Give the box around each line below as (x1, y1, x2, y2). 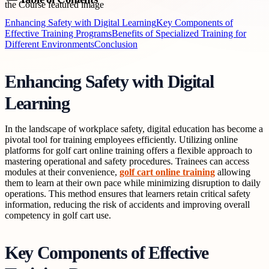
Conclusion (94, 38, 138, 49)
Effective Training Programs (5, 28, 112, 38)
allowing (215, 166, 250, 177)
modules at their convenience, (5, 166, 119, 177)
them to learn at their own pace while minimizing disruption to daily (5, 177, 261, 188)
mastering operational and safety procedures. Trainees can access (5, 156, 249, 166)
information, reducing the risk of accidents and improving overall (5, 199, 250, 210)
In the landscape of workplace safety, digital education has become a (5, 123, 263, 134)
